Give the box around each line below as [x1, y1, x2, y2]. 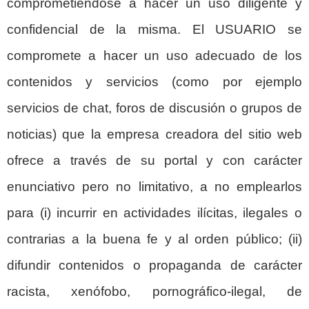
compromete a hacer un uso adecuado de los [7, 48, 302, 63]
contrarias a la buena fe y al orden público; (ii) [7, 231, 302, 246]
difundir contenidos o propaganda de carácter [7, 257, 302, 272]
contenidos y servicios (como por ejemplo [7, 74, 302, 89]
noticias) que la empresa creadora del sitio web [7, 126, 302, 141]
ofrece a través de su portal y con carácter [7, 152, 302, 168]
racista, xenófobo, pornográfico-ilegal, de [7, 283, 302, 299]
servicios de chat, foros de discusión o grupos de [7, 100, 302, 115]
